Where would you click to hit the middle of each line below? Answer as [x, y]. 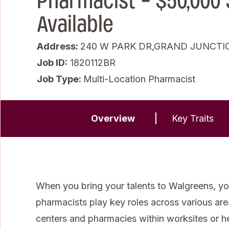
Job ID [51, 62]
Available [75, 24]
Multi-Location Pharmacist [139, 79]
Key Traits [193, 118]
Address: [59, 46]
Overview [113, 118]
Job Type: [60, 79]
